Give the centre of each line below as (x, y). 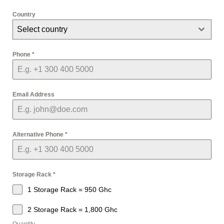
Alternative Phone (39, 134)
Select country (42, 29)
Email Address (33, 94)
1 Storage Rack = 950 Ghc (69, 189)
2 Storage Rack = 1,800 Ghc (72, 209)
